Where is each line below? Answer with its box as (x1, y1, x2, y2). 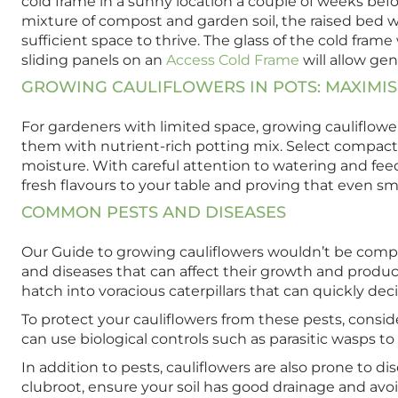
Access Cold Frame (166, 52, 299, 69)
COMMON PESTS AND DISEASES (21, 203, 286, 223)
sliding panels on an (21, 52, 166, 69)
